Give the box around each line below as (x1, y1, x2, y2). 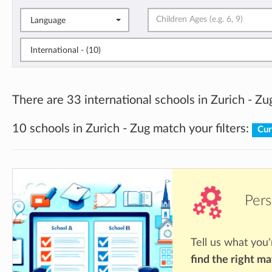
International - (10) (86, 46, 101, 55)
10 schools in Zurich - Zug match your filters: (12, 123, 252, 135)
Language (30, 16, 66, 25)
